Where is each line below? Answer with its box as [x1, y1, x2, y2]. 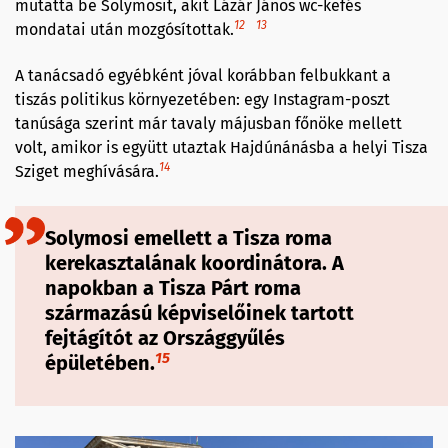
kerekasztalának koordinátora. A [45, 251, 344, 276]
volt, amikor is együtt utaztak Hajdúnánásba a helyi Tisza [15, 138, 428, 158]
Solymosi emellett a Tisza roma [45, 226, 332, 251]
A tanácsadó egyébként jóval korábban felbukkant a [15, 66, 391, 86]
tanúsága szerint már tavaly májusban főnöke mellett [15, 114, 402, 134]
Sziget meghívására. [15, 162, 159, 182]
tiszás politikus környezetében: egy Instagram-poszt [15, 90, 390, 110]
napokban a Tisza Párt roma [45, 276, 301, 301]
